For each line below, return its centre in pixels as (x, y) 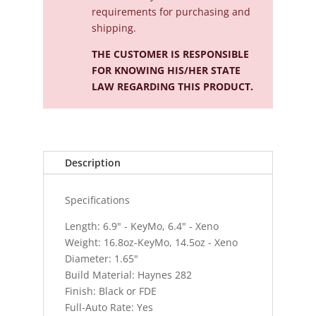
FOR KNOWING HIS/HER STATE (166, 70)
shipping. (114, 28)
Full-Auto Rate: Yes (109, 307)
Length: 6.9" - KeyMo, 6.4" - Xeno (141, 226)
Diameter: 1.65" (101, 259)
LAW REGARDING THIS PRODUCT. (172, 86)
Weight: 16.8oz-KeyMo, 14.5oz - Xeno (151, 242)
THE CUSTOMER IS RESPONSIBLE (170, 54)
